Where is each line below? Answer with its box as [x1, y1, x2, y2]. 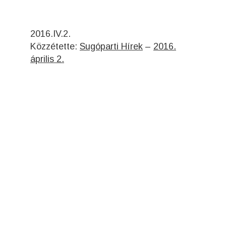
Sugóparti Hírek [80, 41, 143, 51]
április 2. [30, 53, 64, 64]
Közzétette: [30, 41, 80, 51]
